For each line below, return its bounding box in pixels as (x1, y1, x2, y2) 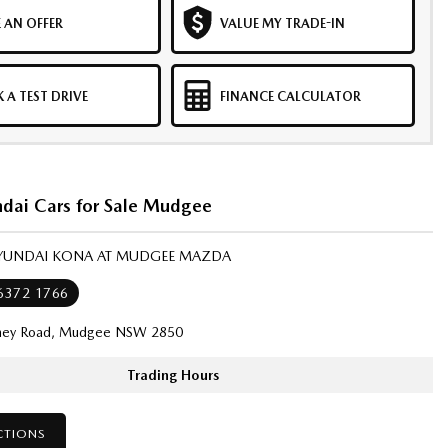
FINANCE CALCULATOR (219, 89, 361, 104)
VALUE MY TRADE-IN (219, 16, 345, 31)
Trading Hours (127, 367, 220, 383)
